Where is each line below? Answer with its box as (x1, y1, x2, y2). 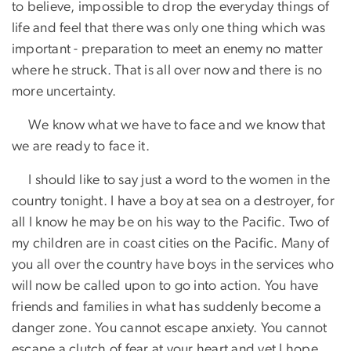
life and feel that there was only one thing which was (12, 20, 326, 35)
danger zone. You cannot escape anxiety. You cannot (12, 320, 327, 335)
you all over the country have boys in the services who (12, 257, 335, 272)
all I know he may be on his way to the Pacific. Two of (12, 215, 330, 230)
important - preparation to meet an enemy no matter (12, 42, 324, 56)
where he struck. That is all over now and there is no (12, 63, 323, 78)
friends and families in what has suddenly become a (12, 299, 322, 314)
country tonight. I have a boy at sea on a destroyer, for (12, 194, 335, 208)
